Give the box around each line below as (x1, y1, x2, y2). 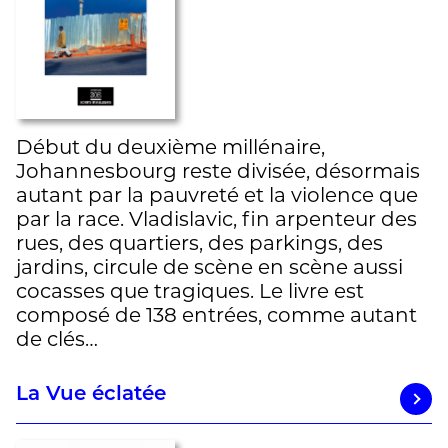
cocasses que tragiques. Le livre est (16, 278, 364, 303)
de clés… (16, 326, 98, 351)
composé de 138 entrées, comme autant (16, 302, 417, 327)
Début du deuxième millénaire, (16, 134, 325, 159)
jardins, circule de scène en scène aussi (16, 254, 403, 279)
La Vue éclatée (16, 384, 166, 405)
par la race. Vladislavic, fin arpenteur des (16, 206, 417, 231)
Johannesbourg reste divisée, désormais (16, 158, 420, 183)
